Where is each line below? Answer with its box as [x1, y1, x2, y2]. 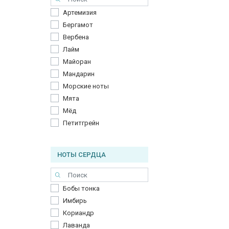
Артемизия [63, 9, 97, 16]
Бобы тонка [63, 185, 100, 192]
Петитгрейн [63, 119, 99, 127]
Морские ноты [63, 82, 109, 90]
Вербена [63, 33, 89, 41]
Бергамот [63, 21, 93, 29]
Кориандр [63, 209, 94, 217]
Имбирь [63, 197, 87, 204]
